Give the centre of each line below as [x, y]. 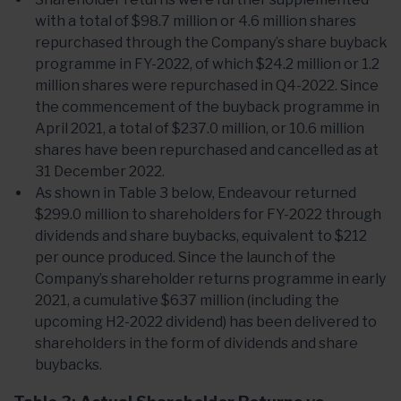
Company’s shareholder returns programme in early [210, 279]
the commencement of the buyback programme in [207, 107]
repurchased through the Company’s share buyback [211, 43]
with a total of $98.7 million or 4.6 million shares [196, 21]
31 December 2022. [100, 171]
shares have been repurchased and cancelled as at [207, 150]
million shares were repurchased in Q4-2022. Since [207, 85]
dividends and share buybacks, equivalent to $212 [201, 236]
